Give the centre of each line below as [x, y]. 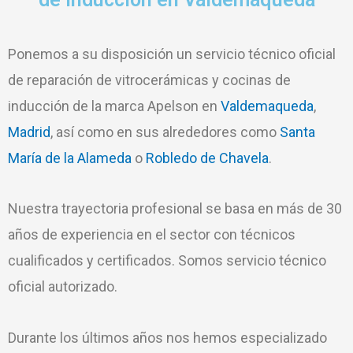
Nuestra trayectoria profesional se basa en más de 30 [175, 208]
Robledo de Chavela [207, 158]
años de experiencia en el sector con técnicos [152, 234]
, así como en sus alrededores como [165, 132]
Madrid [29, 132]
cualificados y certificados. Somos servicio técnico [167, 260]
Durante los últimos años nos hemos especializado [167, 337]
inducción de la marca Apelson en [114, 106]
